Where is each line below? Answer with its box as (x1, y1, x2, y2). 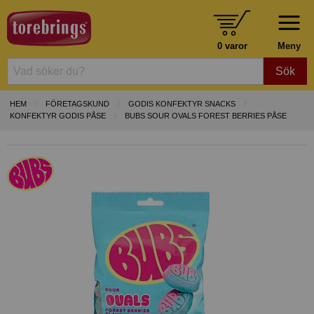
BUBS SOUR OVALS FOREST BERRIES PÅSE (125, 111, 287, 121)
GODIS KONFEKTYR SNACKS (128, 100, 235, 109)
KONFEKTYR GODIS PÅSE (10, 111, 106, 121)
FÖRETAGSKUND (46, 100, 109, 109)
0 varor (217, 40, 247, 51)
